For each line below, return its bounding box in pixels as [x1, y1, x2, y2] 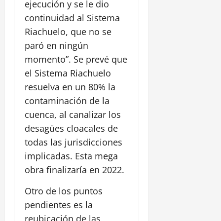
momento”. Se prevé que [25, 53, 127, 66]
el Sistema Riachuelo [25, 67, 111, 79]
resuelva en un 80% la [25, 81, 115, 93]
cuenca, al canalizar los [25, 109, 121, 121]
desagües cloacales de [25, 122, 118, 135]
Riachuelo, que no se [25, 26, 111, 38]
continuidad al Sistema [25, 12, 120, 24]
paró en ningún [25, 39, 88, 52]
